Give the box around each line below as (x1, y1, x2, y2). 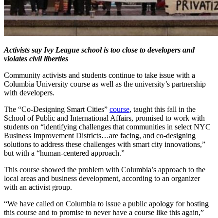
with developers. (4, 88, 54, 97)
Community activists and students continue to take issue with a (4, 71, 195, 79)
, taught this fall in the (129, 105, 196, 113)
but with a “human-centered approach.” (4, 148, 125, 157)
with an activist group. (4, 182, 72, 191)
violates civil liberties (4, 54, 70, 63)
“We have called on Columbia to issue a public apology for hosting (4, 199, 209, 208)
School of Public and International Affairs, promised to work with (4, 113, 205, 122)
